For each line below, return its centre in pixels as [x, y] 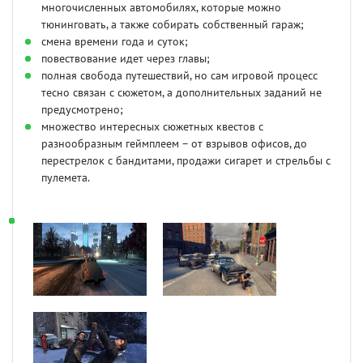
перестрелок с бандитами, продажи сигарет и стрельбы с [186, 161]
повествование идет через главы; [126, 59]
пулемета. [66, 178]
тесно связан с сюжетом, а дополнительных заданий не [181, 93]
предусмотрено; [82, 110]
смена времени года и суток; [115, 42]
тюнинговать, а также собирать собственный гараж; [173, 25]
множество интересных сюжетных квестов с [152, 127]
